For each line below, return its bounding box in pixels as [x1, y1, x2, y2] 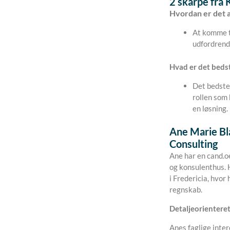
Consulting [169, 138, 218, 150]
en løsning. [193, 103, 228, 113]
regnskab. [169, 185, 202, 195]
